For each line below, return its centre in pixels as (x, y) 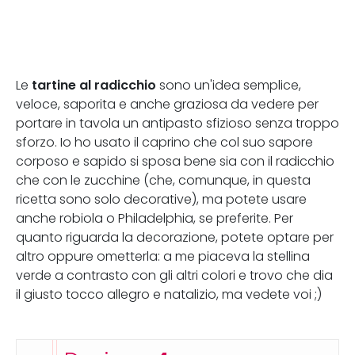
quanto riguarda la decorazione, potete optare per (175, 237)
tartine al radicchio (94, 85)
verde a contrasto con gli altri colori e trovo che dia (174, 275)
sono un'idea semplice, (229, 85)
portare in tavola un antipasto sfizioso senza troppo (177, 123)
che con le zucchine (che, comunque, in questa (163, 180)
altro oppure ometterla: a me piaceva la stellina (163, 256)
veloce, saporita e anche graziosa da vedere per (167, 104)
